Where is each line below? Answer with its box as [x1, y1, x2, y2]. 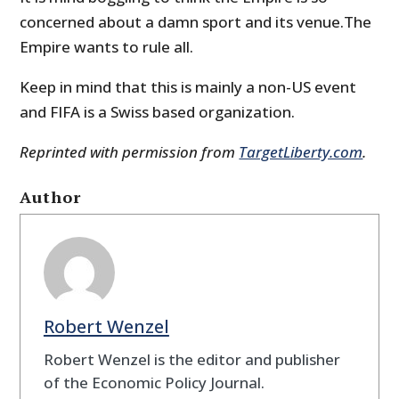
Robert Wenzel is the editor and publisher [43, 349, 340, 370]
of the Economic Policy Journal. [43, 372, 265, 394]
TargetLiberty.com [239, 141, 363, 162]
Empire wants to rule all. [20, 36, 194, 57]
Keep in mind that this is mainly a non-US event [20, 76, 357, 97]
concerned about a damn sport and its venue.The [20, 11, 372, 32]
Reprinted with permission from [20, 141, 240, 162]
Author [20, 185, 82, 208]
